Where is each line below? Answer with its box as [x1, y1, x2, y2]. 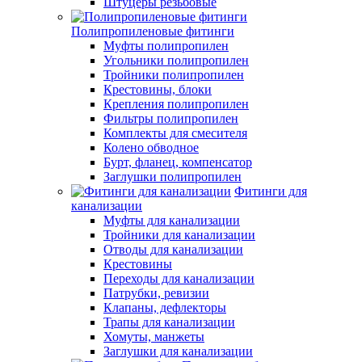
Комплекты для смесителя [103, 125, 247, 140]
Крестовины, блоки [103, 82, 212, 96]
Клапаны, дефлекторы [103, 300, 226, 314]
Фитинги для [234, 183, 307, 198]
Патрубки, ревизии [103, 285, 209, 300]
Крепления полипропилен [103, 96, 249, 111]
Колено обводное [103, 140, 199, 154]
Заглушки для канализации [103, 343, 253, 358]
